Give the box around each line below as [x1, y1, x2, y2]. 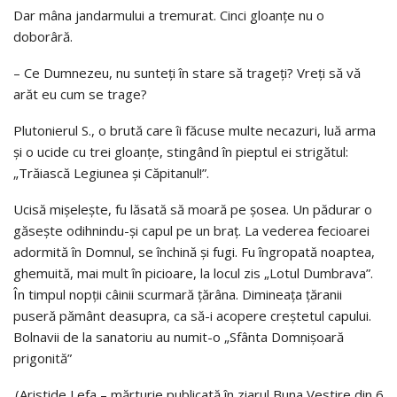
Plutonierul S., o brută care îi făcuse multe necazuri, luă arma [13, 121, 376, 139]
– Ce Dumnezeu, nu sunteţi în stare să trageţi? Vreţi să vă [13, 63, 361, 82]
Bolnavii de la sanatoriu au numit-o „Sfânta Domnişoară [13, 327, 344, 346]
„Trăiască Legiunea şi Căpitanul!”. [13, 163, 209, 182]
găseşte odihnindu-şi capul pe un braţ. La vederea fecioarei [13, 221, 370, 239]
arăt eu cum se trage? [13, 84, 147, 103]
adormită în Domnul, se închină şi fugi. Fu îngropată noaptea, [13, 242, 375, 261]
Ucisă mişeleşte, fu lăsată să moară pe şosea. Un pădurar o [13, 199, 372, 218]
